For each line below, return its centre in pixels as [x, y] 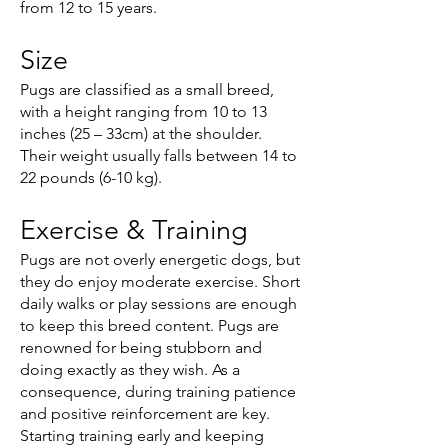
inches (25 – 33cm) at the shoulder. [141, 133]
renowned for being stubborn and [141, 347]
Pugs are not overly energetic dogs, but [160, 259]
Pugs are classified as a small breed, [147, 89]
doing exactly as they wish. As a [130, 369]
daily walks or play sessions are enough [158, 303]
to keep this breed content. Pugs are [149, 325]
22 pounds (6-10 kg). [91, 177]
